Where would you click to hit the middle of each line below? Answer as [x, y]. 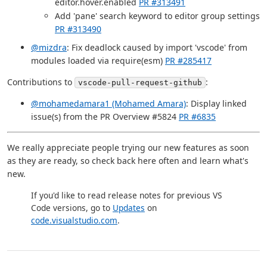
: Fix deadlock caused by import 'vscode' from [157, 47]
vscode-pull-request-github [140, 82]
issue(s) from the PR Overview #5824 [105, 116]
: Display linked [216, 103]
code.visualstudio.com [74, 220]
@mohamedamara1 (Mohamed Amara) [108, 103]
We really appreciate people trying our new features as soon [128, 147]
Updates [129, 207]
